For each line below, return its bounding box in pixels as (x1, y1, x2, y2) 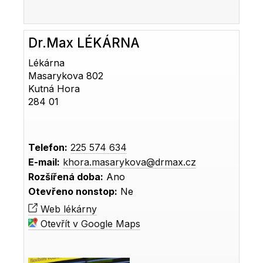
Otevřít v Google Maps (38, 218, 141, 230)
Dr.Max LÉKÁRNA (28, 35, 140, 51)
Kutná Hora (28, 83, 80, 95)
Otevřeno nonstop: (28, 186, 118, 198)
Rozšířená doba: (28, 171, 104, 183)
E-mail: (28, 156, 60, 168)
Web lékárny (38, 203, 97, 215)
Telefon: (28, 141, 68, 154)
